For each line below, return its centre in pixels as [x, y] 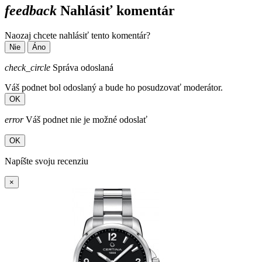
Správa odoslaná [82, 68]
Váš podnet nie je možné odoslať [85, 120]
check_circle [27, 68]
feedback [31, 11]
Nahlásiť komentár [116, 11]
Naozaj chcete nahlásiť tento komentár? [77, 36]
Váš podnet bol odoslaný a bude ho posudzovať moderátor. [114, 88]
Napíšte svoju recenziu [46, 161]
